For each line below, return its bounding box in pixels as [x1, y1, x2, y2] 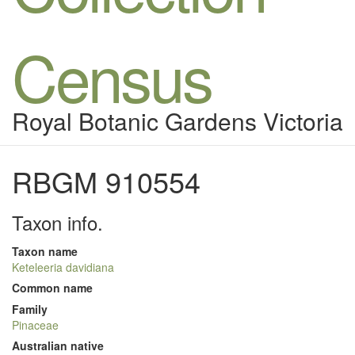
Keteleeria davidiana [12, 259, 114, 275]
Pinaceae [12, 317, 59, 333]
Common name [12, 280, 93, 296]
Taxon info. [12, 208, 103, 236]
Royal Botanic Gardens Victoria [12, 104, 343, 138]
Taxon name [12, 243, 78, 259]
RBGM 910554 [12, 161, 200, 201]
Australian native [12, 338, 104, 353]
